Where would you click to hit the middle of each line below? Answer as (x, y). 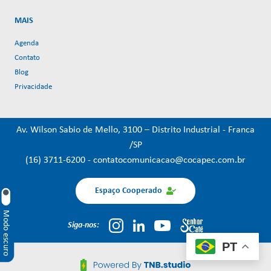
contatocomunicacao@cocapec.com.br (169, 160)
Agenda (27, 43)
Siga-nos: (84, 226)
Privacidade (33, 87)
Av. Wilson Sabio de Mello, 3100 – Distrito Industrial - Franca (135, 130)
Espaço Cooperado (128, 191)
